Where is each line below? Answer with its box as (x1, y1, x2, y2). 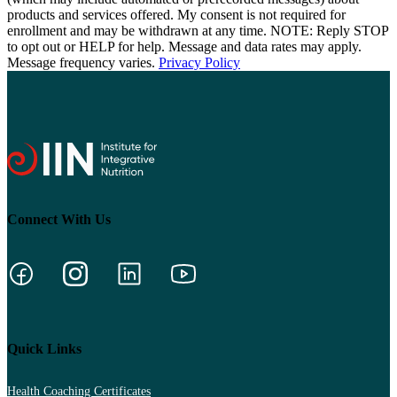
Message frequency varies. (7, 55, 159, 70)
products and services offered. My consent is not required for (7, 7, 346, 22)
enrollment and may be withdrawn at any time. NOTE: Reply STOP (7, 23, 388, 38)
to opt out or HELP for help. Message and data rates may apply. (7, 39, 362, 54)
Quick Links (7, 341, 82, 356)
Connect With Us (7, 212, 111, 227)
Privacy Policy (159, 55, 240, 70)
